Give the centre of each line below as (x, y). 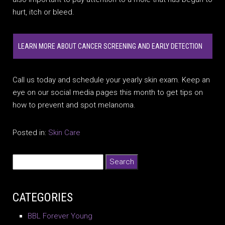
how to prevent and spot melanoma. (74, 105)
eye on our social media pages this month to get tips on (108, 93)
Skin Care (64, 133)
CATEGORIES (43, 198)
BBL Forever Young (60, 216)
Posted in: (30, 133)
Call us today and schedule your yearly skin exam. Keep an (111, 80)
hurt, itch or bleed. (43, 12)
